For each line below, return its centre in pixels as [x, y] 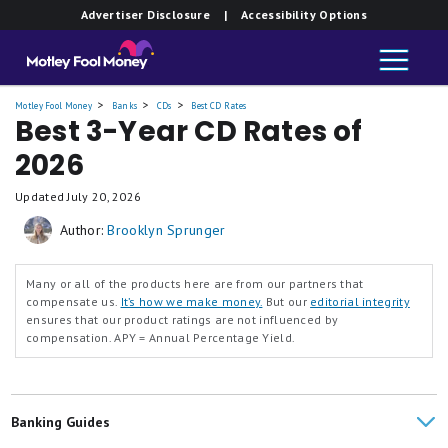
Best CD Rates [219, 105]
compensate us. [73, 301]
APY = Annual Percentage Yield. [205, 337]
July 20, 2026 [104, 196]
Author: [82, 230]
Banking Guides [61, 422]
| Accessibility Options [289, 14]
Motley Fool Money [54, 105]
